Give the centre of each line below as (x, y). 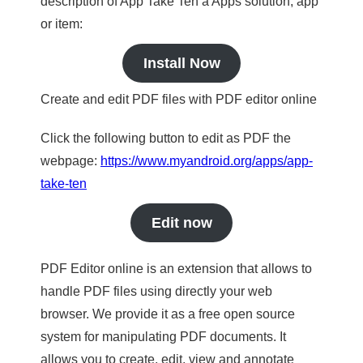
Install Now (181, 63)
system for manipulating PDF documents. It (163, 337)
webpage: (70, 161)
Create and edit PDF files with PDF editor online (179, 99)
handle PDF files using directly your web (156, 291)
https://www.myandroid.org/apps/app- (207, 161)
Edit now (181, 223)
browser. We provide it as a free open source (168, 314)
